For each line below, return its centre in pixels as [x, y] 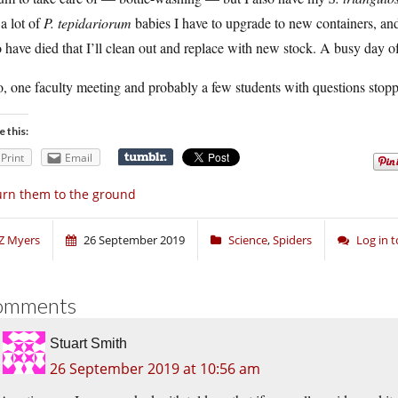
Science [248, 240]
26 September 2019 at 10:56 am [155, 369]
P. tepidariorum [88, 23]
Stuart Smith [88, 344]
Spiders [292, 240]
